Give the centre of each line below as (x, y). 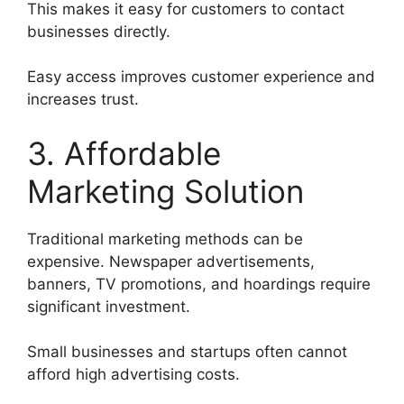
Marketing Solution (165, 191)
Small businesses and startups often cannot (187, 352)
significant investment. (109, 306)
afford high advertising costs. (133, 375)
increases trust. (83, 100)
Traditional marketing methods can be (165, 239)
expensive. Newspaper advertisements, (171, 261)
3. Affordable (124, 153)
